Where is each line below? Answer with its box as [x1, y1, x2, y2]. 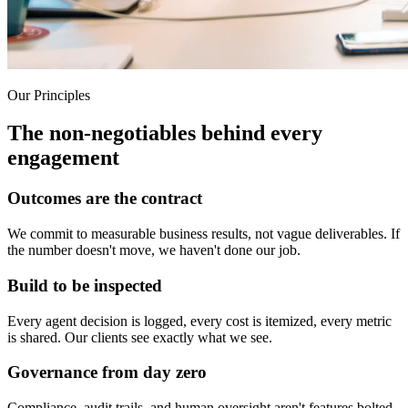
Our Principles [7, 87, 90, 103]
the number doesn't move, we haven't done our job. [7, 242, 301, 259]
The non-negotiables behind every [7, 121, 322, 146]
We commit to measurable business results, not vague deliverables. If [7, 226, 400, 242]
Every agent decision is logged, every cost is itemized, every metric [7, 312, 392, 329]
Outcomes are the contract [7, 189, 202, 209]
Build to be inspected [7, 275, 162, 295]
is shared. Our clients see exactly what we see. [7, 329, 272, 345]
